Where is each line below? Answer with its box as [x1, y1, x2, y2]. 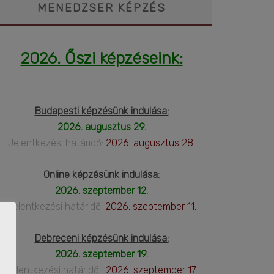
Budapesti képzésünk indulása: [34, 105, 169, 117]
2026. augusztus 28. [103, 137, 195, 149]
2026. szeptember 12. [55, 185, 148, 197]
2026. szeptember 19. [55, 248, 148, 261]
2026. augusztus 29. [57, 121, 146, 133]
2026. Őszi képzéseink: [20, 48, 183, 68]
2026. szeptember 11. [102, 201, 196, 213]
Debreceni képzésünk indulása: [34, 232, 169, 245]
